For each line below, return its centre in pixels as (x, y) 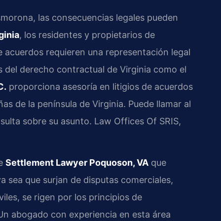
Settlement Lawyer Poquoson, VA (77, 162)
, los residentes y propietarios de (87, 35)
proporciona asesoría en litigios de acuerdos (100, 86)
